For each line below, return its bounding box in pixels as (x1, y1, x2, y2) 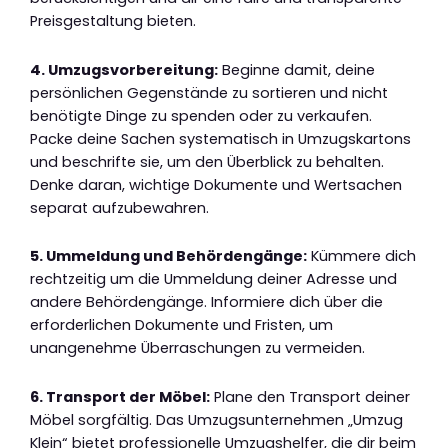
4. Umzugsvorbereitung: (30, 59, 218, 80)
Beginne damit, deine (218, 59, 375, 80)
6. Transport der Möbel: (30, 386, 210, 407)
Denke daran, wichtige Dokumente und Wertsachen (30, 174, 402, 195)
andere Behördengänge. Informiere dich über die (30, 292, 383, 313)
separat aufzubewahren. (30, 197, 209, 218)
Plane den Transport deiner (210, 386, 410, 407)
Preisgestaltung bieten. (30, 11, 196, 32)
